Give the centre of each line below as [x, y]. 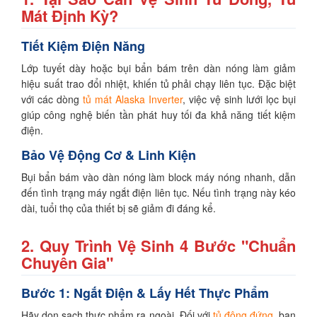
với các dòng [52, 99]
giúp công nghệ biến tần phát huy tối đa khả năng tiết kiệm [158, 115]
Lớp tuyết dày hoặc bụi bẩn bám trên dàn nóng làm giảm [158, 68]
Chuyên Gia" [67, 263]
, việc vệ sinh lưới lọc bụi [239, 99]
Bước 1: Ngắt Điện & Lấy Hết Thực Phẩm [145, 293]
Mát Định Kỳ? [70, 16]
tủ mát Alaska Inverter [133, 99]
